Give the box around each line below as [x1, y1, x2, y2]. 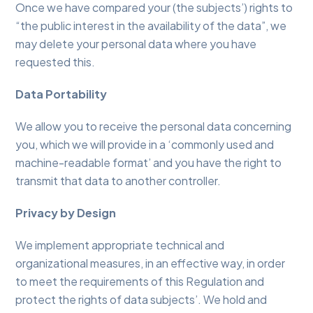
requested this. [15, 54, 96, 70]
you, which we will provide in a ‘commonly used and [15, 137, 275, 152]
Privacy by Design [15, 205, 117, 221]
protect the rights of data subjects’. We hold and [15, 292, 268, 307]
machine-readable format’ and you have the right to [15, 155, 282, 170]
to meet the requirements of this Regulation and [15, 274, 265, 289]
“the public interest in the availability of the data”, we [15, 18, 287, 34]
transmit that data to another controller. [15, 173, 221, 189]
